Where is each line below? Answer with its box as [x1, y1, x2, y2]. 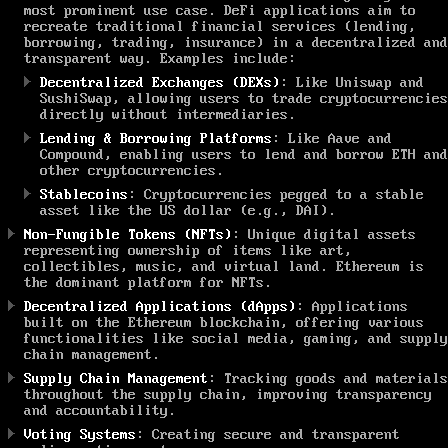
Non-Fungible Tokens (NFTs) [24, 226, 232, 243]
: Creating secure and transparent [136, 426, 400, 443]
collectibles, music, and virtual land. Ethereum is [24, 258, 424, 275]
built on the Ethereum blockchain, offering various [24, 314, 424, 331]
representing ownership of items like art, [24, 242, 352, 259]
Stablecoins [40, 186, 128, 203]
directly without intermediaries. [40, 106, 296, 123]
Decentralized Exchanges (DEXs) [40, 74, 280, 91]
